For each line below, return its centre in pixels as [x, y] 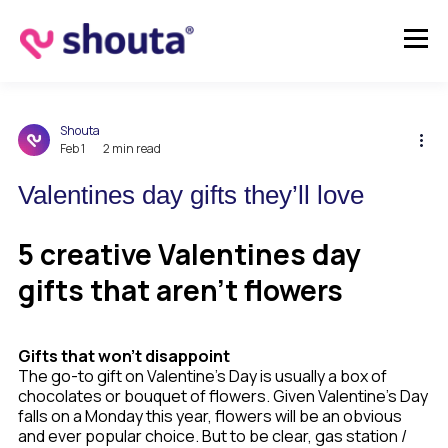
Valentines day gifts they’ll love [191, 195]
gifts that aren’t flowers [180, 290]
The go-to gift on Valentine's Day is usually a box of [202, 376]
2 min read [132, 148]
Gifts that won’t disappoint [124, 356]
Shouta [80, 130]
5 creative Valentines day [189, 254]
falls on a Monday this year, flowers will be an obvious [210, 416]
